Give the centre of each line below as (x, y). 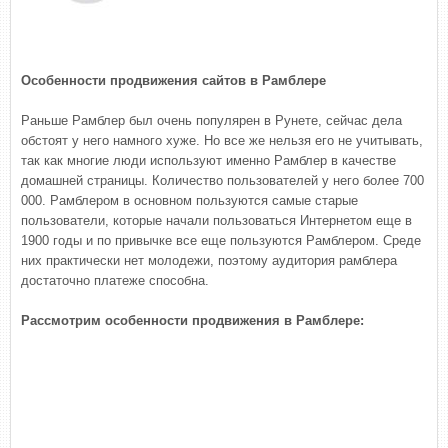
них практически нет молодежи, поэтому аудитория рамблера (209, 260)
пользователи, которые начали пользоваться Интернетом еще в (216, 220)
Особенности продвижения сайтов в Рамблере (173, 80)
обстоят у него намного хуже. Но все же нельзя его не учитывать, (222, 140)
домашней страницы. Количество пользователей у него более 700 (222, 180)
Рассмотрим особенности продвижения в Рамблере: (192, 320)
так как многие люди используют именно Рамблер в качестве (208, 160)
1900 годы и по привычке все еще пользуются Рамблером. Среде (221, 240)
